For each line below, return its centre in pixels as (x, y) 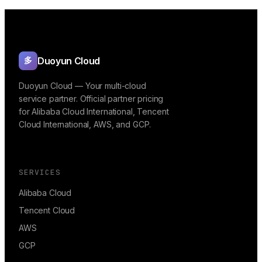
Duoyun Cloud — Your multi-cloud (82, 85)
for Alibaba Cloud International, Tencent (94, 111)
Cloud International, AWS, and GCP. (85, 124)
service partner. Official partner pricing (91, 98)
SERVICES (40, 172)
